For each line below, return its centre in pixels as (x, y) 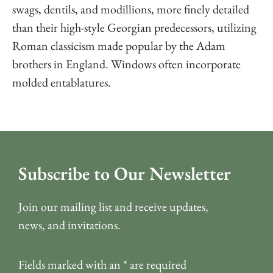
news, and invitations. (69, 225)
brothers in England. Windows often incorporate (126, 64)
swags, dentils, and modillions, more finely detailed (131, 9)
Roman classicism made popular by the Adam (119, 46)
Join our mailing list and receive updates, (113, 207)
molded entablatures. (62, 82)
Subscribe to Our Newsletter (125, 173)
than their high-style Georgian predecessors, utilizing (134, 27)
